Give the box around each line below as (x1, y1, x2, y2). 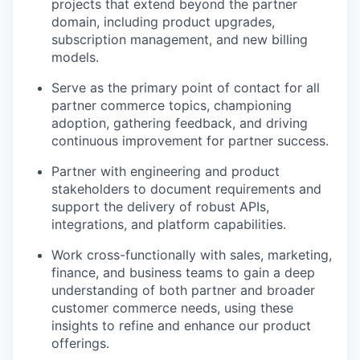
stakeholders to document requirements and (51, 181, 321, 197)
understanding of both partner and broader (51, 282, 315, 298)
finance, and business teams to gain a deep (51, 264, 315, 280)
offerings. (51, 335, 109, 351)
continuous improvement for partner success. (51, 133, 329, 149)
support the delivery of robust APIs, (51, 198, 269, 215)
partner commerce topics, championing (51, 97, 292, 113)
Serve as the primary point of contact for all (51, 80, 320, 96)
